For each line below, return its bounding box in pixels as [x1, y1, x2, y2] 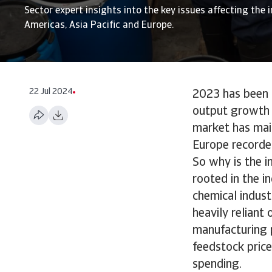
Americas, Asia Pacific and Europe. [24, 21, 174, 30]
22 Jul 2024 [29, 87, 73, 97]
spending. [192, 259, 242, 271]
